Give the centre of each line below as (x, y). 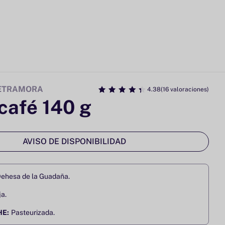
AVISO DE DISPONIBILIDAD (74, 142)
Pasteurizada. (33, 213)
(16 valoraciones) (185, 90)
